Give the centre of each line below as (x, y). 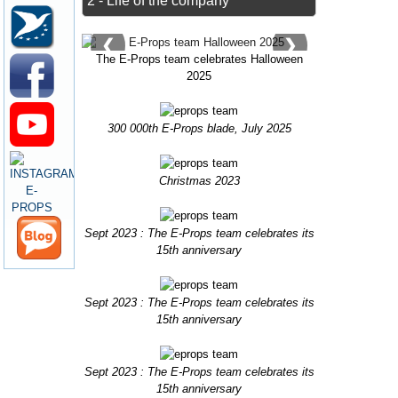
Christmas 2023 (199, 181)
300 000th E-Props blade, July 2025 (199, 129)
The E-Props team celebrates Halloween (199, 60)
